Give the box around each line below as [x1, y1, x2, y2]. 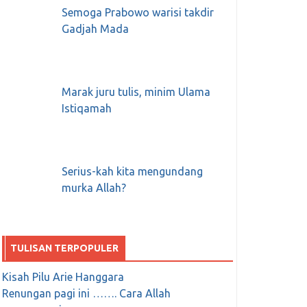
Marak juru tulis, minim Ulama [61, 85, 210, 98]
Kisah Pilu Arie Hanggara [1, 271, 124, 284]
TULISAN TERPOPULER [10, 243, 119, 254]
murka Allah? [61, 181, 126, 194]
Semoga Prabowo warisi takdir [61, 6, 214, 19]
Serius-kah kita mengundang [61, 164, 203, 177]
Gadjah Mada [61, 23, 129, 36]
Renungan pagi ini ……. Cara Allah [1, 287, 171, 300]
